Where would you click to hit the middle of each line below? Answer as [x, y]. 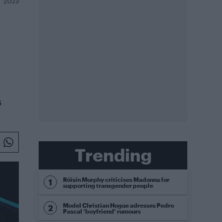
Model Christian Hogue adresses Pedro [118, 205]
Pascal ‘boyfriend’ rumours [102, 211]
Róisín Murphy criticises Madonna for [116, 179]
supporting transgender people [108, 185]
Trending [113, 155]
